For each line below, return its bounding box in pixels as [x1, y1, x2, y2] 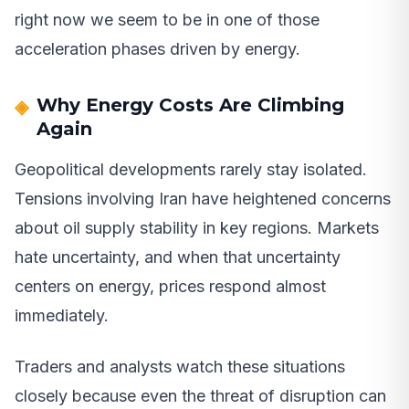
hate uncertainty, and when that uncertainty [15, 246, 341, 267]
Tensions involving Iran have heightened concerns [15, 188, 391, 208]
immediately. [15, 305, 109, 325]
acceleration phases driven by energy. [15, 38, 300, 58]
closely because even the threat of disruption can [15, 385, 386, 405]
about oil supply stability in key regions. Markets [15, 217, 379, 237]
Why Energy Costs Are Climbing [37, 93, 344, 116]
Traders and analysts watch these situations [15, 356, 345, 376]
